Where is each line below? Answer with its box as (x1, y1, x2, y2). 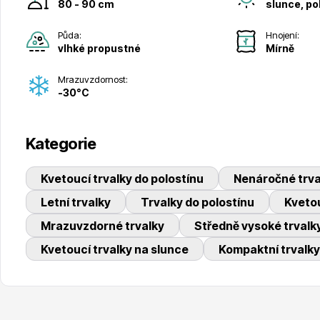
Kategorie (25, 134, 96, 153)
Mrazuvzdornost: (57, 74, 128, 86)
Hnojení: (266, 29, 300, 41)
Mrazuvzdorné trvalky (40, 218, 164, 233)
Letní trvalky (40, 194, 111, 209)
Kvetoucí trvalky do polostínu (40, 171, 204, 186)
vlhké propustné (57, 42, 141, 55)
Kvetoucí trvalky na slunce (40, 241, 189, 256)
